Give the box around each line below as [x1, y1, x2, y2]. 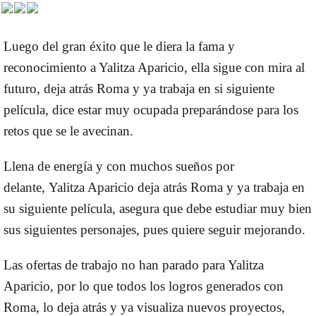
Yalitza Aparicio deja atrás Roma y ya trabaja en [45, 180, 305, 195]
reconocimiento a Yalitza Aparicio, [4, 60, 191, 75]
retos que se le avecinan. [4, 123, 137, 139]
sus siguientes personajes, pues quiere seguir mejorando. [4, 222, 309, 238]
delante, [4, 180, 45, 195]
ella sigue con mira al [191, 60, 305, 75]
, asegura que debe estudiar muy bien [112, 201, 312, 217]
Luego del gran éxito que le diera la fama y [4, 39, 235, 54]
